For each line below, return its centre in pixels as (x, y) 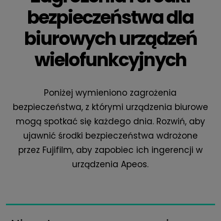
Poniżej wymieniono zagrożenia (110, 92)
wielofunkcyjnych (110, 60)
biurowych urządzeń (110, 38)
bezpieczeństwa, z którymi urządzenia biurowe (110, 107)
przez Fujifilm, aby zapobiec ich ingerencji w (110, 150)
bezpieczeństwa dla (110, 17)
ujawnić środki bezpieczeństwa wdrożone (110, 135)
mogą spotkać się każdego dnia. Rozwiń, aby (110, 121)
